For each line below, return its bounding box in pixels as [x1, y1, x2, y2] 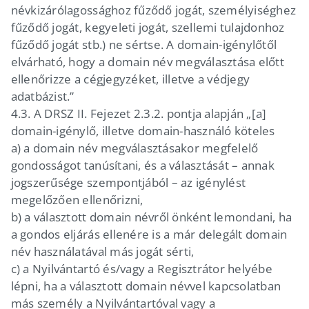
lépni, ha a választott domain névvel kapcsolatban [10, 277, 281, 294]
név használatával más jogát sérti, [10, 243, 197, 259]
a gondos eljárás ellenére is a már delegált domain [10, 226, 288, 242]
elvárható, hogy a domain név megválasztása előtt [10, 53, 284, 70]
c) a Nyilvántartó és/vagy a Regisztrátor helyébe [10, 260, 272, 277]
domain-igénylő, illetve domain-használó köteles [10, 122, 275, 139]
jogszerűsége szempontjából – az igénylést [10, 174, 246, 190]
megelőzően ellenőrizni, [10, 191, 146, 208]
